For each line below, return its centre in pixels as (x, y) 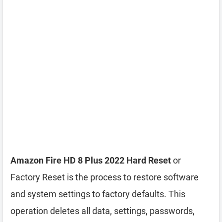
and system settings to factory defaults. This (98, 194)
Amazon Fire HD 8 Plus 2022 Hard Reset (91, 160)
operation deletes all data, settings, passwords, (103, 211)
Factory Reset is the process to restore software (105, 177)
